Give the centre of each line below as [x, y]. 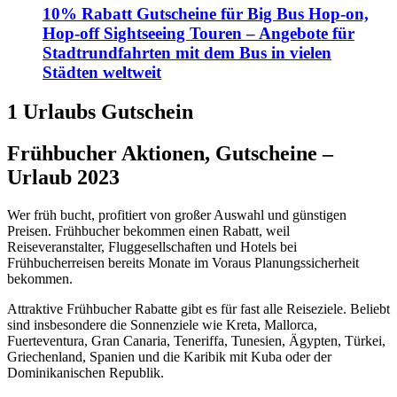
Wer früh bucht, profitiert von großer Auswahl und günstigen [177, 214]
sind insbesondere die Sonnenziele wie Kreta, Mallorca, [162, 324]
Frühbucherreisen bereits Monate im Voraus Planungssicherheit [183, 262]
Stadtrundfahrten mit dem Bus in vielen [187, 53]
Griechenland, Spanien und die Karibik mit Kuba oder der [169, 356]
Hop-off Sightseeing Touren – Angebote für [198, 34]
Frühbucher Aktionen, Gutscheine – [170, 153]
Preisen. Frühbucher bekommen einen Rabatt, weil [148, 230]
